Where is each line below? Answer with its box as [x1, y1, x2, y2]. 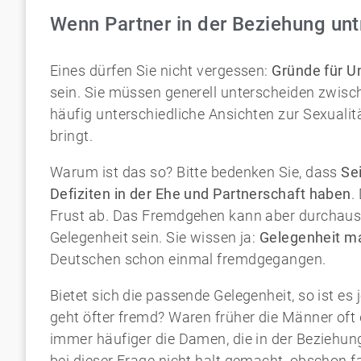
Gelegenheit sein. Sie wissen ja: [50, 229, 259, 246]
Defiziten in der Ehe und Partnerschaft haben [50, 185, 351, 202]
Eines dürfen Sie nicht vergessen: [50, 62, 272, 79]
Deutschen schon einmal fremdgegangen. [50, 251, 326, 268]
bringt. [50, 127, 93, 144]
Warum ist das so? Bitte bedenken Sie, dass [50, 164, 342, 180]
